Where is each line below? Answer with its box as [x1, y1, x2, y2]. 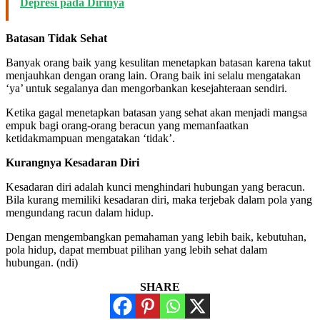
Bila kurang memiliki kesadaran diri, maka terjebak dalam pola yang [6, 193, 312, 206]
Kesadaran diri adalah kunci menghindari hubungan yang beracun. [6, 180, 305, 193]
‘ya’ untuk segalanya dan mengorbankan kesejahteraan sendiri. [6, 81, 287, 94]
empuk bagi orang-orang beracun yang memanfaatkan [6, 119, 249, 131]
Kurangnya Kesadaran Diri [6, 156, 139, 169]
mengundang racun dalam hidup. [6, 206, 154, 219]
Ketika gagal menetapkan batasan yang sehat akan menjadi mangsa [6, 106, 307, 119]
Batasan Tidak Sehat [6, 31, 107, 44]
